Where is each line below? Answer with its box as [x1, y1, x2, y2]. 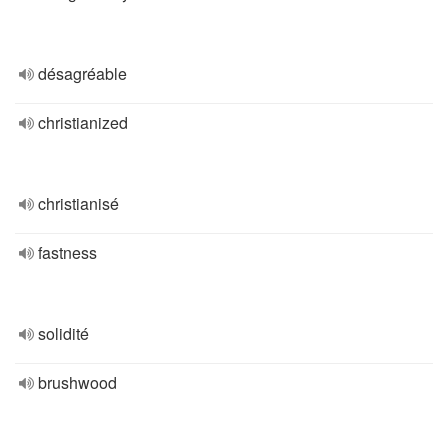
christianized [38, 111, 128, 134]
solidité [38, 322, 89, 345]
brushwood [38, 371, 117, 394]
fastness [38, 241, 97, 264]
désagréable [38, 62, 127, 85]
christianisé [38, 192, 119, 215]
